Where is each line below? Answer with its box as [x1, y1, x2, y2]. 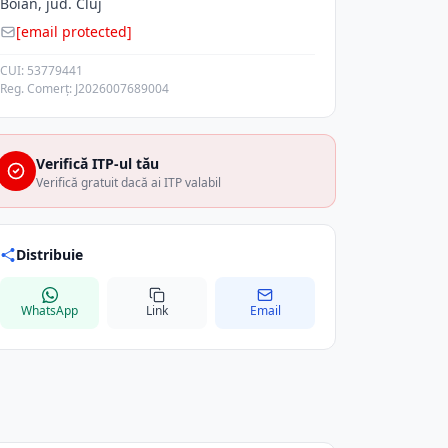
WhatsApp [21, 302, 79, 319]
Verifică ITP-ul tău [35, 154, 159, 173]
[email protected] [15, 22, 132, 41]
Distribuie [15, 245, 83, 264]
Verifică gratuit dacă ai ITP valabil [35, 174, 221, 191]
